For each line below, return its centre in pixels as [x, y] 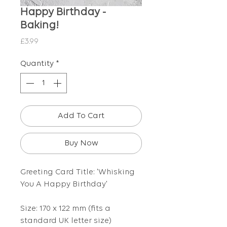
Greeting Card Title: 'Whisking [78, 173]
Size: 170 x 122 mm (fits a [65, 209]
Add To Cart [81, 116]
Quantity [37, 64]
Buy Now [81, 144]
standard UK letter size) [66, 221]
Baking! [40, 26]
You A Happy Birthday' [64, 185]
